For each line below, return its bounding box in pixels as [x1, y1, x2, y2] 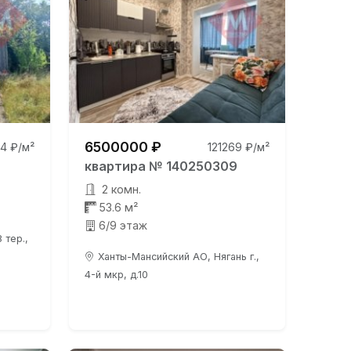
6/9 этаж [98, 219, 147, 232]
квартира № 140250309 [84, 158, 237, 174]
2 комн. [98, 183, 141, 196]
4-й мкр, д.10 [84, 269, 148, 280]
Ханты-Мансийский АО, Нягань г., [97, 251, 259, 262]
